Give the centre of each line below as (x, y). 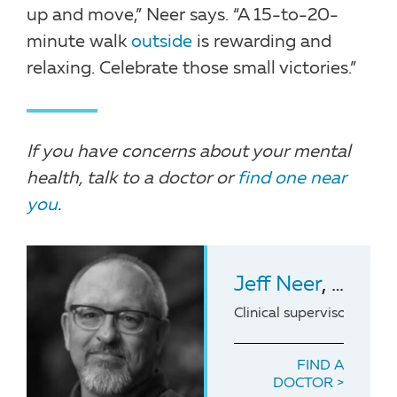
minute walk (79, 42)
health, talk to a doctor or (132, 179)
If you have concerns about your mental (189, 152)
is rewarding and (262, 42)
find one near (292, 179)
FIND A (320, 366)
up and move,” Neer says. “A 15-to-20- (183, 16)
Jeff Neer (278, 285)
